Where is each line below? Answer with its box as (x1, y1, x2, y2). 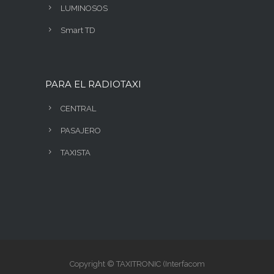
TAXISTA (61, 147, 91, 157)
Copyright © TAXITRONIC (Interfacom (69, 259, 205, 268)
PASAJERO (61, 125, 101, 135)
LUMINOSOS (61, 3, 108, 13)
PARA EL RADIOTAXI (45, 78, 141, 90)
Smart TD (61, 25, 95, 35)
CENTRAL (61, 103, 96, 113)
